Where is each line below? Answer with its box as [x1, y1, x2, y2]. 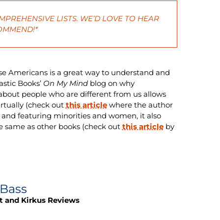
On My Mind [43, 78, 88, 88]
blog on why [87, 78, 135, 88]
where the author [107, 100, 173, 110]
